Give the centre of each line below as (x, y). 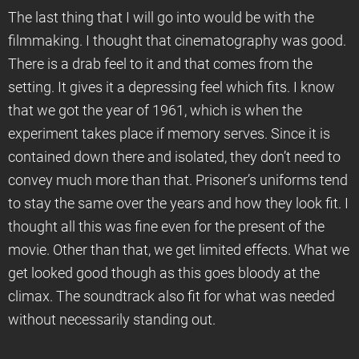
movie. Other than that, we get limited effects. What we (179, 250)
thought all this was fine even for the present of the (166, 227)
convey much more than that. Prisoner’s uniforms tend (178, 180)
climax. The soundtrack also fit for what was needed (171, 296)
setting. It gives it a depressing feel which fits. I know (171, 87)
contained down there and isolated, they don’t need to (174, 157)
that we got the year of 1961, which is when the (155, 111)
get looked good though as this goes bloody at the (164, 273)
